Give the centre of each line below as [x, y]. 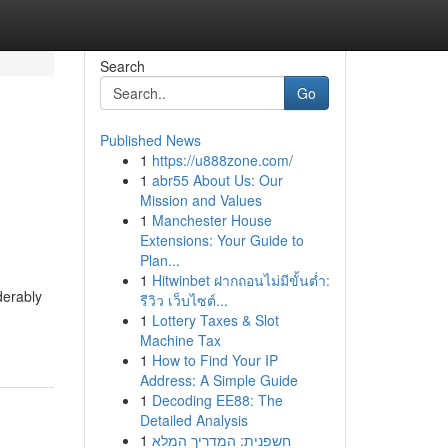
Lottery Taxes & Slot [215, 320]
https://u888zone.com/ [222, 160]
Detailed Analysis [193, 420]
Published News [150, 140]
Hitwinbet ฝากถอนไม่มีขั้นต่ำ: [240, 280]
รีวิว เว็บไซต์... [183, 300]
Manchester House [211, 220]
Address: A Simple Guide [218, 380]
